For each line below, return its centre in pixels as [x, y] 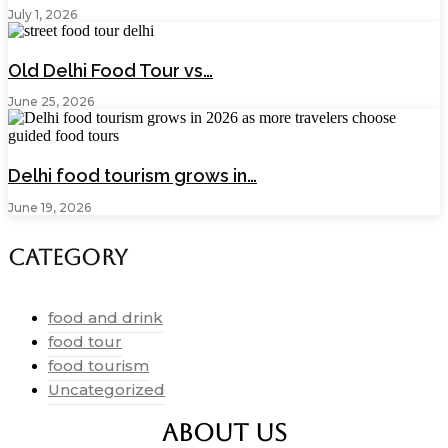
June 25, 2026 [51, 102]
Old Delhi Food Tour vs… [110, 71]
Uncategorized [106, 389]
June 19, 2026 [49, 207]
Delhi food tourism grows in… [132, 176]
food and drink [105, 317]
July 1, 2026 [42, 15]
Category [68, 257]
